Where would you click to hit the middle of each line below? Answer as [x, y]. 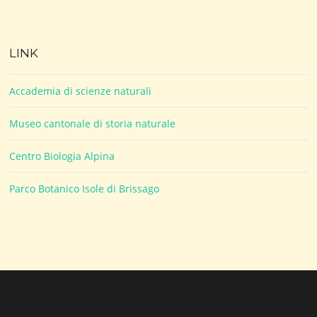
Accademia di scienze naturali [81, 91]
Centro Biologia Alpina [62, 156]
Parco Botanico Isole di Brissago [85, 189]
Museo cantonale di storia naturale [93, 124]
